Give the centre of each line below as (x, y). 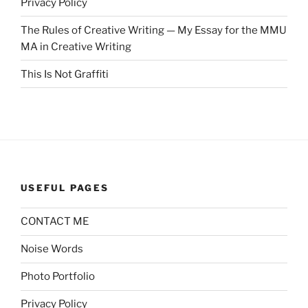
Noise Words (52, 249)
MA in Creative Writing (76, 46)
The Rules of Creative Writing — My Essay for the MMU (154, 30)
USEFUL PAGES (65, 188)
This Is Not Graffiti (65, 74)
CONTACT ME (55, 222)
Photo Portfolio (58, 277)
